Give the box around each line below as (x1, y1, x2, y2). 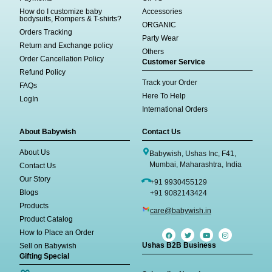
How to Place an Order (19, 228, 95, 237)
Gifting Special (19, 252, 70, 261)
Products (19, 202, 49, 211)
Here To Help (142, 92, 186, 101)
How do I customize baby (19, 7, 103, 16)
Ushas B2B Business (142, 241, 216, 250)
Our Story (19, 175, 51, 184)
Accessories (142, 7, 182, 16)
